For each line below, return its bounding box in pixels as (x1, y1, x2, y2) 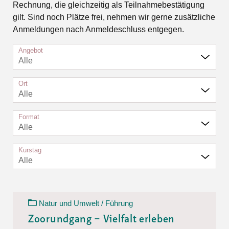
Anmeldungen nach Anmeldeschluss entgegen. (13, 25, 184, 34)
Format (18, 112, 39, 121)
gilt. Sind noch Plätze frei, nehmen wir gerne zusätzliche (13, 12, 215, 21)
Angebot (18, 46, 43, 54)
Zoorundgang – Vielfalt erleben (28, 214, 175, 225)
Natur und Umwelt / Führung (39, 198, 133, 208)
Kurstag (18, 146, 41, 154)
